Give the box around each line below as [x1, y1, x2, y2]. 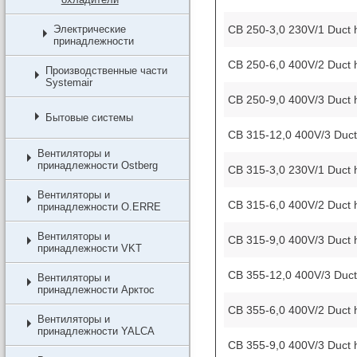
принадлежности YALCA [37, 325, 155, 337]
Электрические [53, 23, 126, 35]
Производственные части [45, 65, 167, 76]
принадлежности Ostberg [37, 159, 158, 171]
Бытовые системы [45, 112, 133, 124]
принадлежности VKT [37, 242, 142, 254]
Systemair [45, 76, 92, 88]
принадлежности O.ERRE [37, 201, 161, 213]
